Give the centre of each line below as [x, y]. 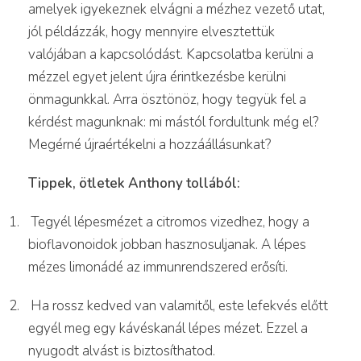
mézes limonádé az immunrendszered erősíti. [158, 267]
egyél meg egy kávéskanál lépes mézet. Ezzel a [168, 328]
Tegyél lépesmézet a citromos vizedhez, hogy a [170, 222]
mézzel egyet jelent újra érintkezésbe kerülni [157, 77]
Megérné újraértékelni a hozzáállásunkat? [149, 144]
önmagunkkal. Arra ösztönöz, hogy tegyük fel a [167, 99]
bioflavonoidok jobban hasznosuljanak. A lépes [167, 244]
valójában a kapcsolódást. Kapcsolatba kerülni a [171, 54]
